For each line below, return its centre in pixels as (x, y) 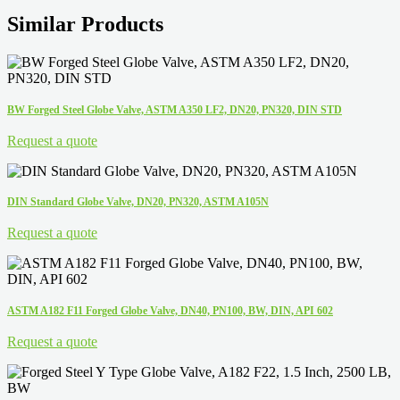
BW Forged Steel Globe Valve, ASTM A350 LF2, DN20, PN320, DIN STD (175, 110)
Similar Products (85, 25)
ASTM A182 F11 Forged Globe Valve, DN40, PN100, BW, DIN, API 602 (170, 310)
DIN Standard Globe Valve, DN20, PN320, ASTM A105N (138, 202)
